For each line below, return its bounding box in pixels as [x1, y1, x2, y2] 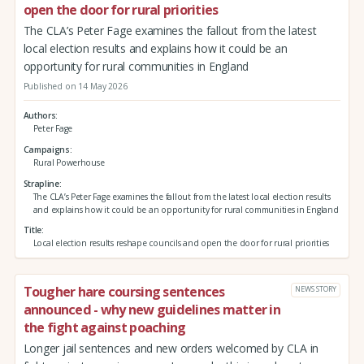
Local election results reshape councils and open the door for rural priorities [32, 237, 330, 249]
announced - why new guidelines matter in [23, 301, 280, 319]
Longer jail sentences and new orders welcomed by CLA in [23, 340, 319, 356]
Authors [23, 110, 56, 122]
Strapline [23, 177, 59, 189]
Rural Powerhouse [32, 156, 105, 168]
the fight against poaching [23, 318, 186, 337]
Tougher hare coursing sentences [23, 283, 225, 301]
